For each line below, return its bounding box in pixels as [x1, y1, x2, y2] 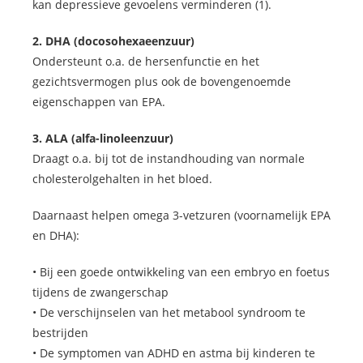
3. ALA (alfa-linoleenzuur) [32, 130, 173, 147]
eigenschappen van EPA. [32, 94, 165, 110]
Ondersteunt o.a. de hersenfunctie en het [32, 53, 259, 70]
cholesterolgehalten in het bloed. [32, 171, 212, 187]
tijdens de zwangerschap [32, 284, 169, 301]
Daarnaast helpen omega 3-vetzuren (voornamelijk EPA [32, 207, 331, 224]
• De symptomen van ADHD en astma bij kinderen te [32, 345, 315, 361]
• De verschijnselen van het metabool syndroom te [32, 305, 305, 321]
